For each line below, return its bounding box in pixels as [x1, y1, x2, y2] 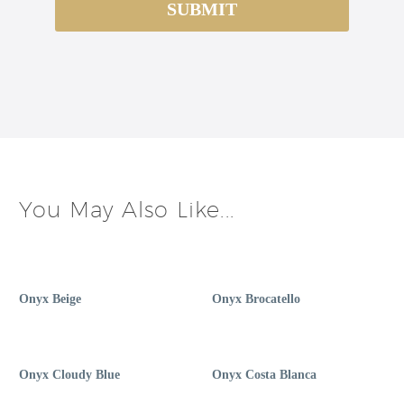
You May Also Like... [19, 196, 234, 222]
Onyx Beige [19, 292, 81, 307]
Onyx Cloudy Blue [19, 368, 120, 382]
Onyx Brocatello [211, 292, 300, 307]
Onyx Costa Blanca [211, 368, 317, 382]
